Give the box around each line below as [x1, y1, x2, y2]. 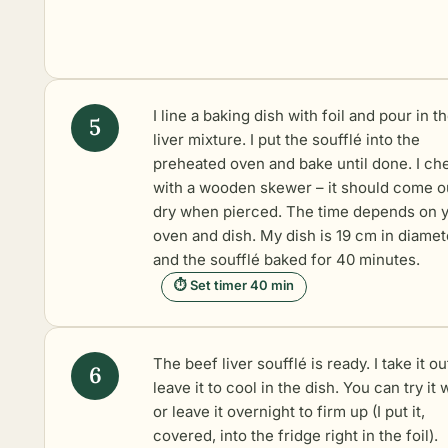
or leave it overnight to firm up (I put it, [153, 401, 425, 421]
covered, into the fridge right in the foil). [153, 425, 438, 445]
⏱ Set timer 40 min [174, 276, 294, 293]
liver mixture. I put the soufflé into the [153, 129, 420, 149]
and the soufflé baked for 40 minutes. [153, 249, 420, 269]
